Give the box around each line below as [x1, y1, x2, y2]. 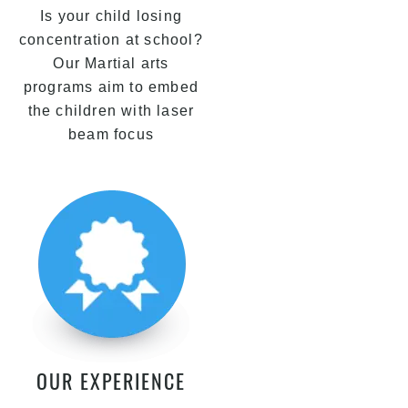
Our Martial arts [53, 56, 169, 71]
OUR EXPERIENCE [36, 366, 186, 395]
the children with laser [27, 103, 195, 118]
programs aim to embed [23, 79, 199, 95]
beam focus [68, 127, 154, 142]
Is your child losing [40, 8, 182, 24]
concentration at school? [19, 32, 203, 47]
